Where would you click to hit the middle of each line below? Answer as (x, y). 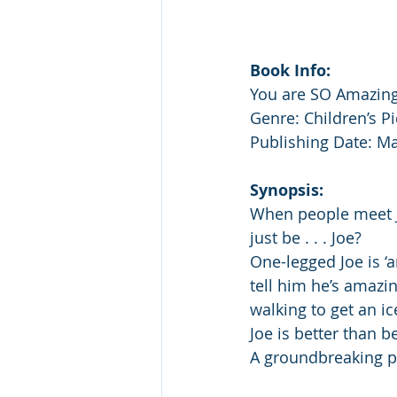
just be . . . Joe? (306, 238)
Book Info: (290, 71)
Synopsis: (287, 191)
